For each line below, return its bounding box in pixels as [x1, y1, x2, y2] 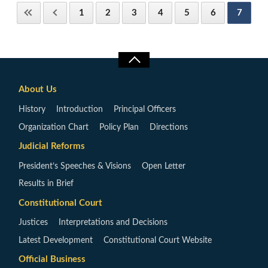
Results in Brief [19, 179, 74, 188]
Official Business [19, 255, 86, 264]
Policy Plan [99, 123, 139, 132]
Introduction [56, 105, 103, 114]
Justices [19, 218, 48, 227]
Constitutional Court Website [103, 236, 212, 245]
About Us [19, 85, 57, 95]
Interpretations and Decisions [59, 218, 167, 227]
